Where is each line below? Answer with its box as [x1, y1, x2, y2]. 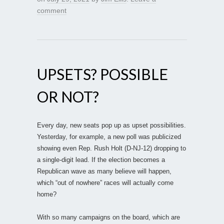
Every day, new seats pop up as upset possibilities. [37, 121, 186, 129]
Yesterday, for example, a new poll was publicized [37, 132, 181, 140]
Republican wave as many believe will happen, [37, 167, 171, 175]
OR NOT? [37, 87, 99, 105]
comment [37, 6, 66, 14]
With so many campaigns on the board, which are [37, 213, 180, 221]
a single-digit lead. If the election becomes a [37, 155, 165, 163]
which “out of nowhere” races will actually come [37, 178, 173, 186]
